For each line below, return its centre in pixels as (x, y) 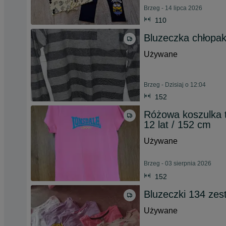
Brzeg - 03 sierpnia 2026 (178, 163)
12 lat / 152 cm (177, 125)
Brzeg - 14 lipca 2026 (173, 8)
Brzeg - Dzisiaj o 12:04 (175, 85)
